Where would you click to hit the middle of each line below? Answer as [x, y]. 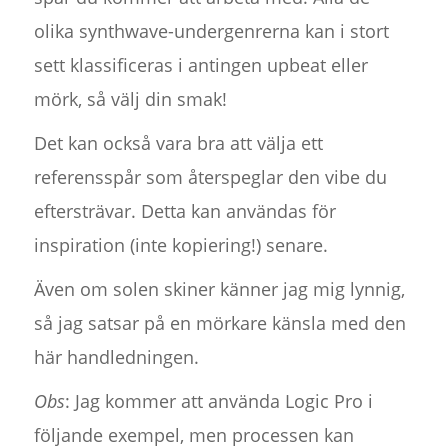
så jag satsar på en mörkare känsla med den [219, 323]
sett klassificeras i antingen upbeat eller [200, 65]
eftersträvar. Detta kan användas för [184, 211]
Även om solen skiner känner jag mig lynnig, [219, 289]
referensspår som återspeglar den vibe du [210, 177]
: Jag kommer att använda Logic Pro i [218, 401]
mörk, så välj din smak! [130, 99]
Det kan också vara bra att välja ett [178, 143]
